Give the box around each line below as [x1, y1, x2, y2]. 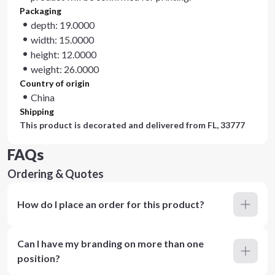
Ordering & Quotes [7, 167, 104, 180]
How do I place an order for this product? [17, 198, 204, 210]
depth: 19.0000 [31, 19, 95, 31]
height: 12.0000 [31, 48, 96, 60]
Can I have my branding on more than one [17, 238, 204, 249]
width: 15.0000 [31, 34, 94, 45]
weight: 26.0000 [31, 63, 99, 75]
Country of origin [20, 78, 90, 88]
